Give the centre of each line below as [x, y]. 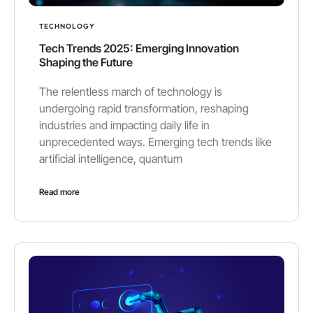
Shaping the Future [86, 63]
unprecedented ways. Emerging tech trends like [155, 142]
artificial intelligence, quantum [111, 159]
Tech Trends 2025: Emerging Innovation [139, 49]
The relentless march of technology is [131, 92]
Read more [59, 192]
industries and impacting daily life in [124, 125]
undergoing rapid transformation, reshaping [144, 109]
